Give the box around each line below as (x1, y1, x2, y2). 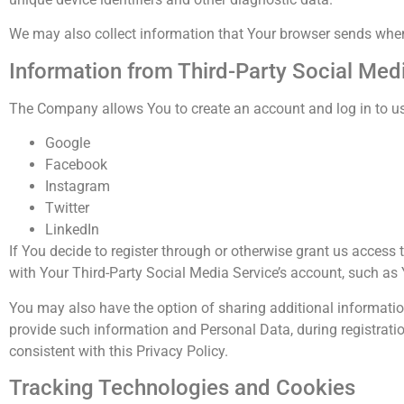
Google (45, 134, 90, 152)
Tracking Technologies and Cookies (9, 375, 355, 401)
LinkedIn (45, 221, 99, 239)
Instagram (45, 178, 110, 196)
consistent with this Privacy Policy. (9, 342, 228, 360)
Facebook (45, 156, 107, 174)
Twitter (45, 199, 89, 217)
